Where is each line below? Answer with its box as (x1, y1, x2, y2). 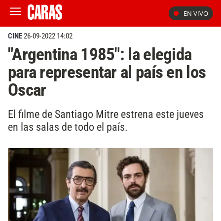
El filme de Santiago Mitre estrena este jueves (8, 107, 204, 120)
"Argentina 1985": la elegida (8, 44, 192, 65)
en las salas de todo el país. (8, 120, 128, 133)
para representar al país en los (8, 62, 206, 82)
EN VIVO (184, 9, 208, 18)
